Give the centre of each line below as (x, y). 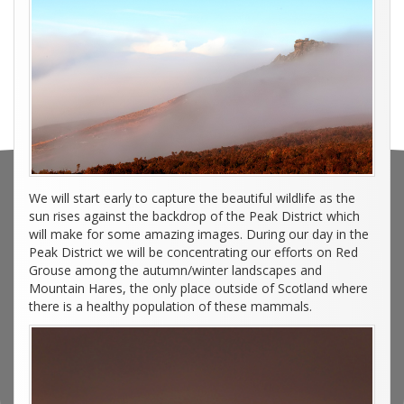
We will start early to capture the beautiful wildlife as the (192, 198)
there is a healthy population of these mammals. (170, 307)
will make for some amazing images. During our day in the (199, 234)
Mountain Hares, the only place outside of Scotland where (198, 289)
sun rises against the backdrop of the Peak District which (194, 216)
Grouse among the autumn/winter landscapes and (175, 271)
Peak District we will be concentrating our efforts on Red (193, 252)
